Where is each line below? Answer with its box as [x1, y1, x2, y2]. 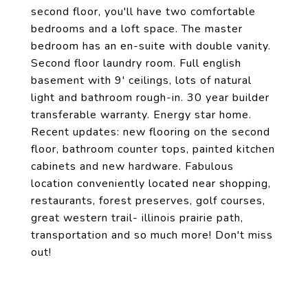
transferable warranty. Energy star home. [31, 107, 252, 122]
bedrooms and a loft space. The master [31, 21, 243, 36]
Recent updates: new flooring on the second [31, 124, 270, 140]
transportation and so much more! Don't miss [31, 228, 273, 243]
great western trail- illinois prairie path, [31, 210, 243, 225]
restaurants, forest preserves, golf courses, [31, 193, 265, 208]
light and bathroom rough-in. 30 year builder [31, 90, 269, 105]
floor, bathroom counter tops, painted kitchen [31, 142, 275, 157]
